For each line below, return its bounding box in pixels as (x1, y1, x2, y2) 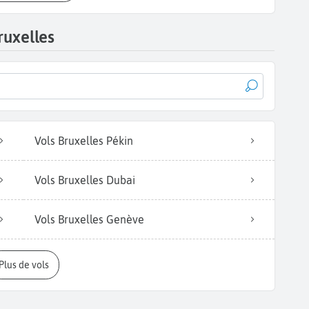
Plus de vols (3, 259, 49, 271)
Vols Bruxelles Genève (34, 213, 144, 226)
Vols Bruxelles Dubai (34, 174, 135, 187)
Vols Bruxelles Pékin (34, 134, 133, 148)
